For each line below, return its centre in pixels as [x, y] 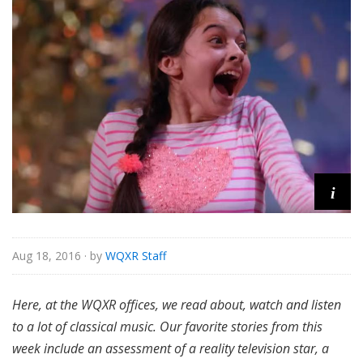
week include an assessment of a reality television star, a [171, 348]
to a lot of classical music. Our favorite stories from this [167, 326]
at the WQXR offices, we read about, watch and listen [193, 304]
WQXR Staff [136, 255]
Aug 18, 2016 [47, 255]
